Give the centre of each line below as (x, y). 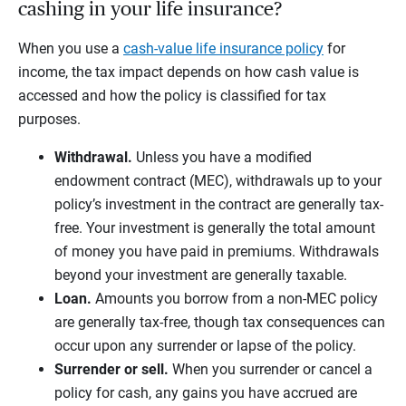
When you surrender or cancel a (272, 370)
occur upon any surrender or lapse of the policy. (205, 346)
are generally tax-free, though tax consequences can (220, 323)
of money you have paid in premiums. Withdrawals (217, 252)
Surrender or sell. (113, 370)
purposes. (49, 120)
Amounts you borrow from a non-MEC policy (235, 299)
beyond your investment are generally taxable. (201, 275)
